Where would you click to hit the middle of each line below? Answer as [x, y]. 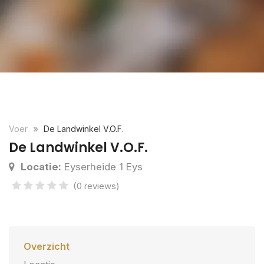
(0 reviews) [96, 186]
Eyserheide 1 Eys [102, 167]
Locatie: [41, 167]
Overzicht [47, 246]
